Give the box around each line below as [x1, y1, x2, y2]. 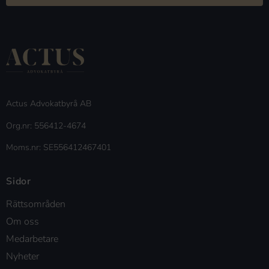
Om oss [6, 215, 39, 229]
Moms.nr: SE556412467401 [6, 141, 111, 153]
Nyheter [6, 250, 39, 264]
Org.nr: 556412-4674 [6, 119, 86, 131]
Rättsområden [6, 198, 65, 211]
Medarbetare [6, 232, 58, 246]
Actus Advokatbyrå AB [6, 98, 91, 110]
